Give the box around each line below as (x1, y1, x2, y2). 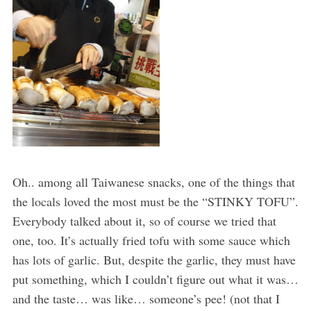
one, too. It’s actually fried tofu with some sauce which (12, 232, 290, 249)
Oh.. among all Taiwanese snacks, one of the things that (12, 174, 295, 191)
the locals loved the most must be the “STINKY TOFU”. (12, 193, 299, 210)
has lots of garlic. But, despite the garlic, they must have (12, 251, 296, 269)
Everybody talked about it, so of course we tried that (12, 212, 276, 230)
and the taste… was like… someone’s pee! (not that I (12, 290, 280, 308)
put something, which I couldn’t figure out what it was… (12, 271, 299, 288)
